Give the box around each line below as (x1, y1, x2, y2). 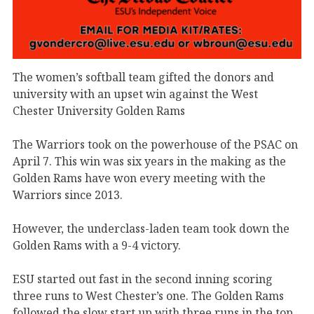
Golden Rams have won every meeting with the (13, 170, 266, 186)
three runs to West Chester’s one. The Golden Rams (13, 287, 284, 303)
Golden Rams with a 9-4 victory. (13, 237, 186, 253)
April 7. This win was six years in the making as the (13, 153, 286, 169)
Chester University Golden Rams (13, 102, 185, 118)
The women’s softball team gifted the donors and (13, 69, 274, 85)
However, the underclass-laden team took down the (13, 220, 289, 236)
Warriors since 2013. (13, 186, 128, 203)
